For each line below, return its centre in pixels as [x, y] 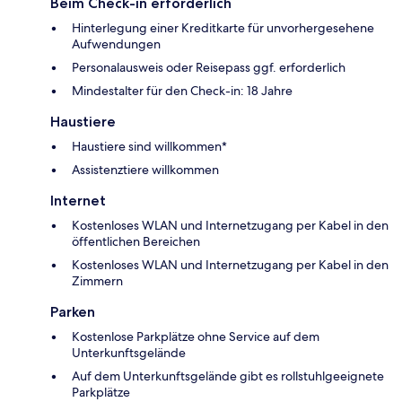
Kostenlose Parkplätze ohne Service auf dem [196, 337]
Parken [73, 312]
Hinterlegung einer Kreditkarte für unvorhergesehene [223, 28]
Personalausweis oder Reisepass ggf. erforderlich [209, 68]
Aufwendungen [116, 44]
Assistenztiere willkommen [145, 170]
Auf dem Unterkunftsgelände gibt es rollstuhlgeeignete [228, 376]
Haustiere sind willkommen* [149, 147]
